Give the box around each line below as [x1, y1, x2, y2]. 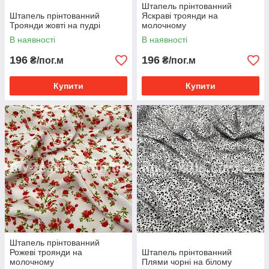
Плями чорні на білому [142, 257, 232, 267]
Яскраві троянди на [142, 11, 218, 20]
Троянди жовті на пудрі [10, 20, 100, 30]
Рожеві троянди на [10, 247, 82, 257]
